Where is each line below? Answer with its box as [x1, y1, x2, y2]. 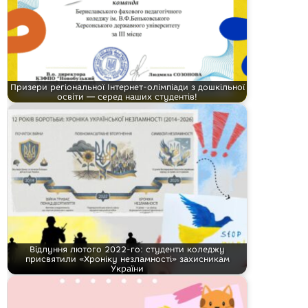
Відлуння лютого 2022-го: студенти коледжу [30, 243, 225, 254]
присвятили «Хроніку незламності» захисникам [25, 253, 230, 264]
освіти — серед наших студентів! [57, 91, 197, 102]
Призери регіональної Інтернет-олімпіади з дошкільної [10, 81, 245, 92]
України [111, 263, 144, 274]
